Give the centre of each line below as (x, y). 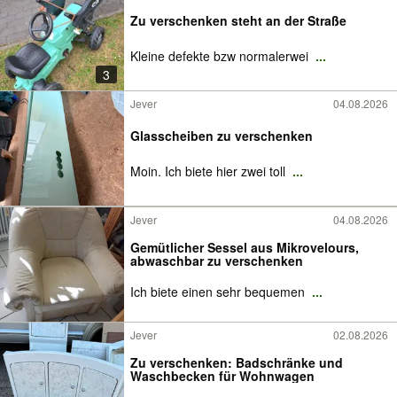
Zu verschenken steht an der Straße (238, 20)
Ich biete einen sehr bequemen (219, 291)
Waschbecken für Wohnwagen (222, 375)
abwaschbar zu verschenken (217, 260)
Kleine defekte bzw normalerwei (221, 55)
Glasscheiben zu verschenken (222, 135)
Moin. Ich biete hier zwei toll (210, 171)
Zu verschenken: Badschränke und (237, 362)
